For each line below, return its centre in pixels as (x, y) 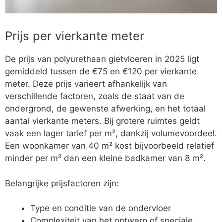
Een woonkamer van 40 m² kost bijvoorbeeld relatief (110, 146)
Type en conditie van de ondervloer (101, 208)
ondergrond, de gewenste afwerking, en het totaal (105, 109)
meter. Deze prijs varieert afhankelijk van (86, 84)
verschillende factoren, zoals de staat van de (95, 96)
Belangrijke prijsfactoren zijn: (62, 183)
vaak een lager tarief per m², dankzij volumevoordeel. (111, 134)
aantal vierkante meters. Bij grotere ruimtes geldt (102, 121)
